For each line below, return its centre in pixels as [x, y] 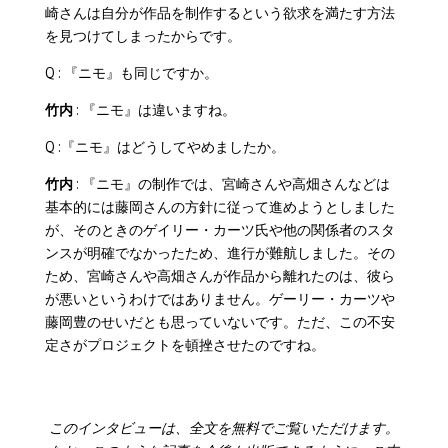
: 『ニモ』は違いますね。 [154, 109]
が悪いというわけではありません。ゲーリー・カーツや [219, 298]
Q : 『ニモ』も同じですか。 [131, 72]
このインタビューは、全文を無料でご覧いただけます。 [223, 427]
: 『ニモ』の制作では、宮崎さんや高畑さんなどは [231, 183]
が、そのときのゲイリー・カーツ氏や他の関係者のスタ [219, 229]
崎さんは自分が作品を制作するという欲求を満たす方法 [219, 12]
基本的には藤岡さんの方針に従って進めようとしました [219, 206]
